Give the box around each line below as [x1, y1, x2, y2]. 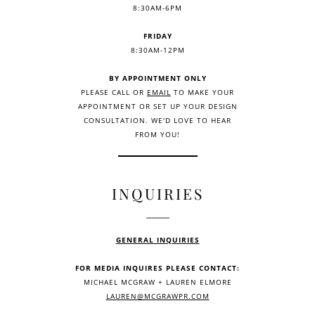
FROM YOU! [135, 129, 180, 139]
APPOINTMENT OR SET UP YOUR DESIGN [77, 101, 238, 111]
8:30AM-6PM [133, 2, 182, 13]
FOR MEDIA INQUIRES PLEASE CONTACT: [75, 262, 240, 273]
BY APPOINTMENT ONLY [108, 72, 207, 83]
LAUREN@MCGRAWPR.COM [105, 290, 210, 301]
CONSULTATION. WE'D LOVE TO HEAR [84, 115, 231, 125]
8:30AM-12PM [130, 44, 185, 55]
